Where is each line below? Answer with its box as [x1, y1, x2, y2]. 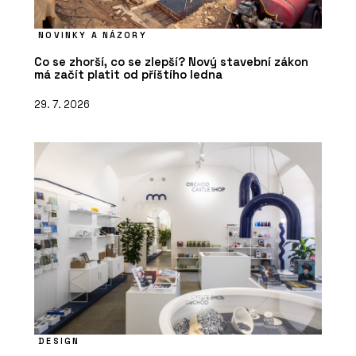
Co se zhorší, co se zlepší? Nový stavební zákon [34, 53, 308, 69]
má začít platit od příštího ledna [34, 66, 222, 82]
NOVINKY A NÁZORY [38, 29, 147, 41]
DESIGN [38, 335, 80, 347]
